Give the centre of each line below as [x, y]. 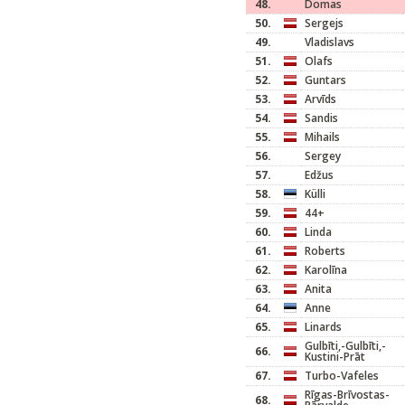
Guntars [325, 80]
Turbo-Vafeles [342, 376]
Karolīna [326, 270]
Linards [323, 327]
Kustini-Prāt [335, 357]
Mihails [322, 137]
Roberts [325, 251]
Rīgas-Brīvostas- [347, 395]
